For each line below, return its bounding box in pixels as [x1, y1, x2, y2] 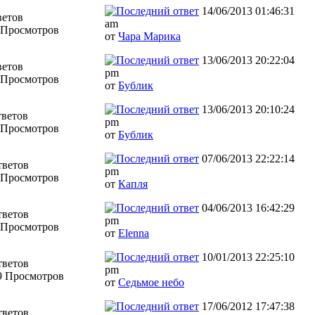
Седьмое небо [118, 276, 184, 288]
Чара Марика [118, 30, 181, 42]
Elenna [118, 226, 149, 239]
